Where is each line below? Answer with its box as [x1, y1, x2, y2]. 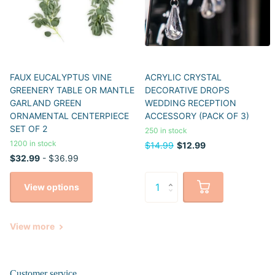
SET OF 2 [10, 123, 47, 134]
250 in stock [145, 125, 187, 135]
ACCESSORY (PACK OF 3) [145, 110, 249, 121]
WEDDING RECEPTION [145, 97, 236, 108]
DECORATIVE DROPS [145, 84, 230, 95]
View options [23, 181, 79, 192]
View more [10, 221, 56, 232]
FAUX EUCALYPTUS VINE [10, 71, 112, 82]
